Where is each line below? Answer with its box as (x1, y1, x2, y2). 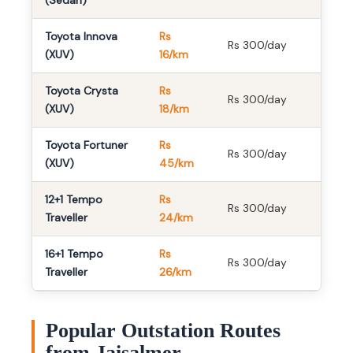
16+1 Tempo (45, 247, 103, 262)
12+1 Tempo (45, 192, 102, 207)
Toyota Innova (45, 29, 117, 44)
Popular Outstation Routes (46, 319, 281, 343)
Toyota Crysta (45, 84, 118, 98)
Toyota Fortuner (45, 138, 128, 153)
